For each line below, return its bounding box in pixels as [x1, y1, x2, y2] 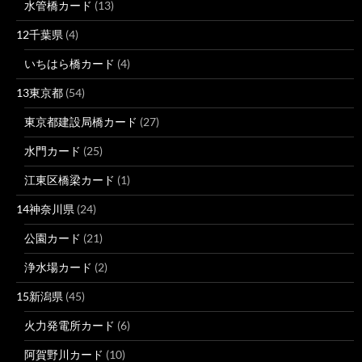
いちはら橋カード [24, 57, 115, 70]
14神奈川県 [16, 202, 74, 216]
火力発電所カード [24, 318, 115, 332]
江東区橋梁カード [24, 173, 115, 187]
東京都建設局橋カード [24, 115, 137, 128]
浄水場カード [24, 260, 92, 274]
